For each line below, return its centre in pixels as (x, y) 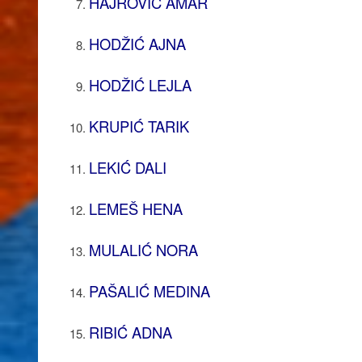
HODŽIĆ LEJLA (140, 84)
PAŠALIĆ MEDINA (149, 290)
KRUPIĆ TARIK (139, 126)
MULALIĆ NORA (143, 249)
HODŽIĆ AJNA (137, 43)
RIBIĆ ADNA (130, 332)
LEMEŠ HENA (135, 208)
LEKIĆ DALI (127, 167)
